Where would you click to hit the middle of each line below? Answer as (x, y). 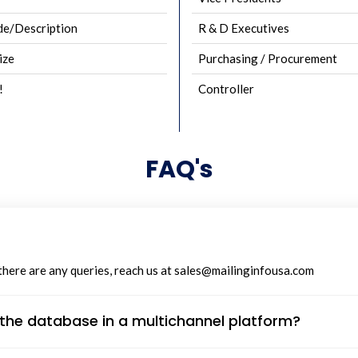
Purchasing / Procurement (268, 58)
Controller (226, 89)
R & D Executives (244, 28)
